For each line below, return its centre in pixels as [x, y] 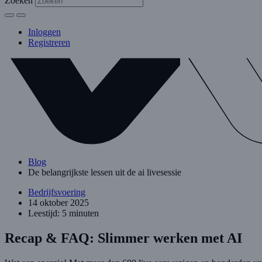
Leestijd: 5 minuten [63, 213]
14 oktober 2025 [58, 203]
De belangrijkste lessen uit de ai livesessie [105, 173]
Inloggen [44, 32]
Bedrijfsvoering [57, 192]
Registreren [49, 43]
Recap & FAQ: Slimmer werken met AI [123, 238]
